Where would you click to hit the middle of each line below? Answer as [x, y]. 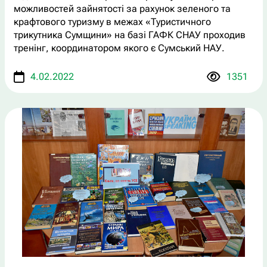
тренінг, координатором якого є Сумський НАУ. [119, 48]
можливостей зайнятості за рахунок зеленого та [122, 8]
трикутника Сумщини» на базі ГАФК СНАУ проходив [129, 35]
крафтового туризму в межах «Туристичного [112, 21]
